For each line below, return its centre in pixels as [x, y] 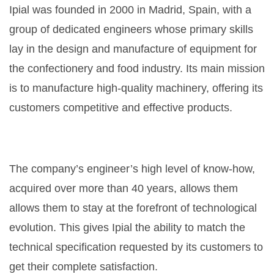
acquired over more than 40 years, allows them [124, 189]
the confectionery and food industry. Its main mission [137, 69]
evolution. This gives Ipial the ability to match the [127, 228]
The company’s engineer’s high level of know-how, [132, 169]
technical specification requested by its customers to [136, 247]
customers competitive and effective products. [121, 108]
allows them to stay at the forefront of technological [133, 208]
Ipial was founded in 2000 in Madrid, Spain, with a [130, 10]
